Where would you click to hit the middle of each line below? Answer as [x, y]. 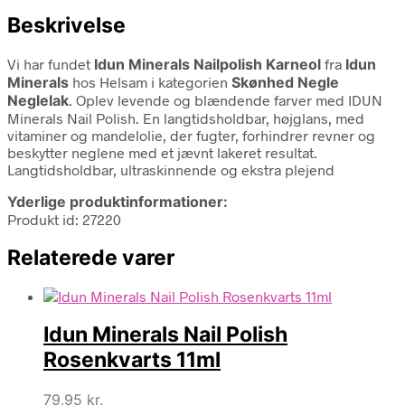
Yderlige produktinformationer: [118, 201]
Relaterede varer [91, 257]
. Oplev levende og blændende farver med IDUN [226, 99]
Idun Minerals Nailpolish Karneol [209, 64]
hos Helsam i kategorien [150, 81]
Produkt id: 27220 [64, 219]
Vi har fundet [51, 63]
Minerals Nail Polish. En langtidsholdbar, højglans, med [186, 118]
